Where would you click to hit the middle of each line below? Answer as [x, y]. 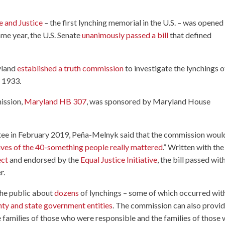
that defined [190, 35]
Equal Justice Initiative [119, 159]
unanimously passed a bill [125, 35]
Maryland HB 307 [55, 101]
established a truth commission [71, 68]
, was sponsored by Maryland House [149, 101]
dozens [67, 192]
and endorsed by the [44, 159]
